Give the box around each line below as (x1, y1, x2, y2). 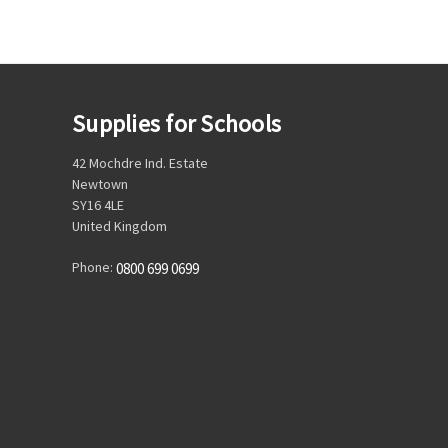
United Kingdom (72, 216, 167, 235)
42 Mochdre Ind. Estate (72, 153, 208, 172)
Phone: (72, 257, 116, 276)
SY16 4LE (72, 195, 124, 214)
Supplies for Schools (72, 107, 281, 139)
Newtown (72, 174, 128, 193)
